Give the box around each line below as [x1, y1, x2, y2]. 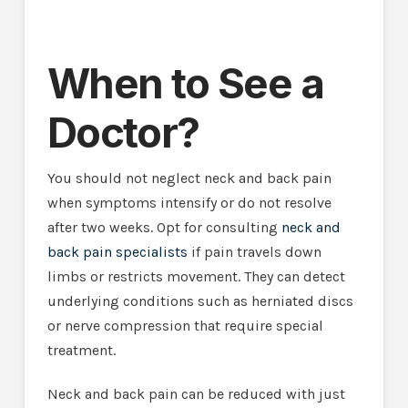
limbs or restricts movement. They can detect [46, 267, 345, 285]
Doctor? [46, 107, 199, 158]
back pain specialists [46, 242, 188, 260]
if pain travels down [187, 242, 321, 260]
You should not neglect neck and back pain [46, 168, 331, 187]
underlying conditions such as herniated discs [46, 291, 353, 310]
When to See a [46, 57, 324, 108]
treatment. [46, 341, 116, 359]
